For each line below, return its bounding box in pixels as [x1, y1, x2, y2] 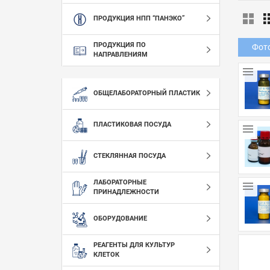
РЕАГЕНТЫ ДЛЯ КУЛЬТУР [93, 241, 175, 250]
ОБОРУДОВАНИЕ [93, 215, 147, 223]
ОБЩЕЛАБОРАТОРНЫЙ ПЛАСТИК [93, 89, 200, 98]
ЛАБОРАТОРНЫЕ [93, 178, 146, 187]
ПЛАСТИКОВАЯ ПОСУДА [93, 121, 171, 129]
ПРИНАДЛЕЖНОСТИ [93, 188, 159, 196]
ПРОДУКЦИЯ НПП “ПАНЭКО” [93, 14, 185, 23]
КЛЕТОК [93, 251, 119, 259]
